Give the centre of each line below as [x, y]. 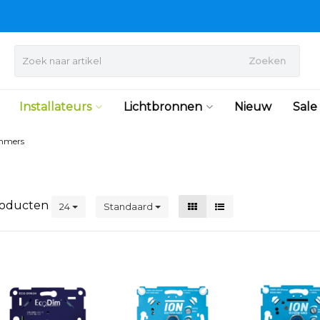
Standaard [129, 206]
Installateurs [55, 107]
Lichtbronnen [162, 107]
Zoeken [267, 61]
